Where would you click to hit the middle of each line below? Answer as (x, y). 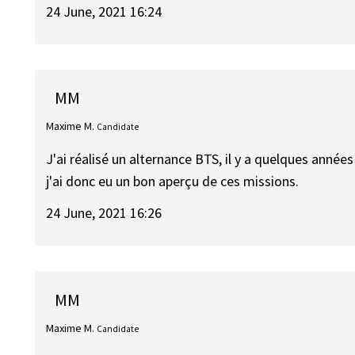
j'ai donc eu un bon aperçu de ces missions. (173, 181)
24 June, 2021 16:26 (104, 213)
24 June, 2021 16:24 (104, 11)
